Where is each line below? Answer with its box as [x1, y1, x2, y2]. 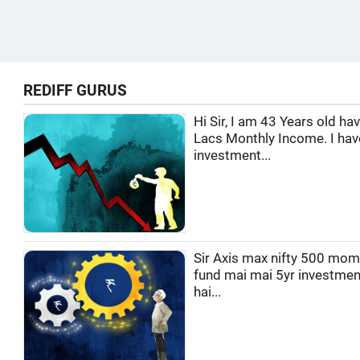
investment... [194, 148, 271, 163]
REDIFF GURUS [23, 82, 127, 100]
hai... [194, 284, 221, 300]
